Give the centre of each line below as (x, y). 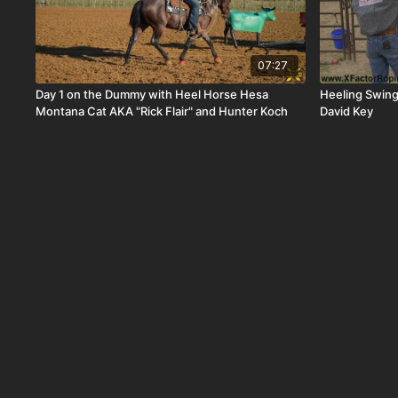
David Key (347, 111)
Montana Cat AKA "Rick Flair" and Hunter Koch (162, 111)
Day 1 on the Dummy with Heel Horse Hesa (152, 95)
